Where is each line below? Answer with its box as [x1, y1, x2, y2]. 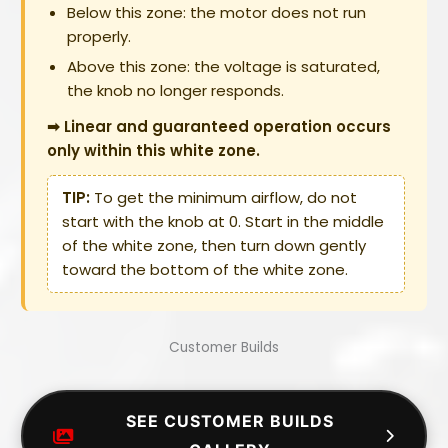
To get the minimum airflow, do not [90, 187, 358, 209]
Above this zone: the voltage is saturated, [67, 56, 381, 78]
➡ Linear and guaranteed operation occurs [47, 116, 392, 138]
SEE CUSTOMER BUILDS [125, 411, 334, 432]
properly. [67, 26, 132, 48]
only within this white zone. [47, 140, 261, 162]
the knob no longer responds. [67, 80, 285, 102]
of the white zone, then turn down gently [62, 235, 367, 257]
